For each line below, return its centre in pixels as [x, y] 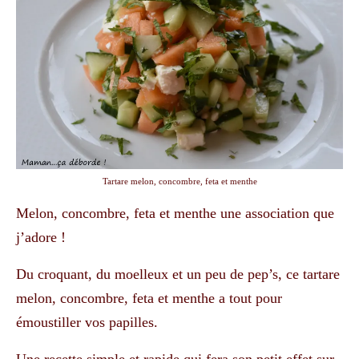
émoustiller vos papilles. [87, 323]
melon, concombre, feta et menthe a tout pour [149, 298]
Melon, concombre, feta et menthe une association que [175, 214]
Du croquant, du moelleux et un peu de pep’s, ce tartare [178, 274]
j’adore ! [41, 238]
